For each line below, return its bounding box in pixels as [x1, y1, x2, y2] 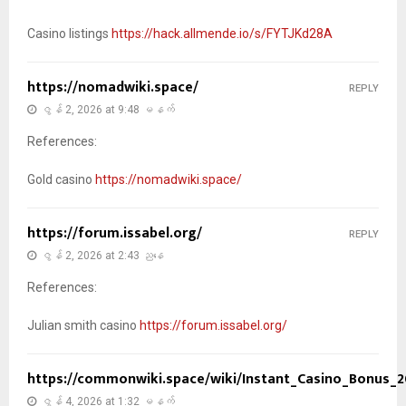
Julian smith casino [27, 317, 140, 333]
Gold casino [27, 171, 95, 187]
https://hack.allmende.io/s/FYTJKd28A [111, 25, 333, 41]
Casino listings [27, 25, 111, 41]
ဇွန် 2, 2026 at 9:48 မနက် [41, 102, 175, 116]
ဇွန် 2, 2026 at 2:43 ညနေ [41, 248, 164, 262]
